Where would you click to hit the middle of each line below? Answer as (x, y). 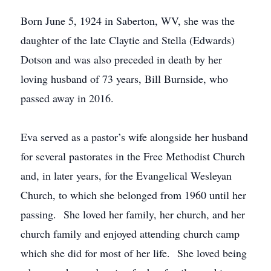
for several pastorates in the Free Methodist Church (133, 156)
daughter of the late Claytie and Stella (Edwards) (128, 40)
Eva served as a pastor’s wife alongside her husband (134, 137)
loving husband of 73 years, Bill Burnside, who (124, 79)
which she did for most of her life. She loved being (134, 253)
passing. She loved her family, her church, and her (133, 214)
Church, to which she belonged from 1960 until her (133, 195)
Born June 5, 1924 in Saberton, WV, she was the (128, 21)
